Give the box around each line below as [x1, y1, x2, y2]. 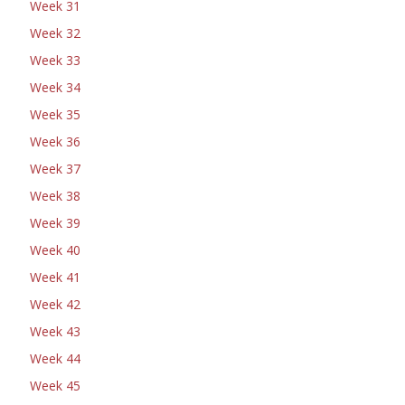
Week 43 [30, 323, 80, 340]
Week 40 [30, 241, 80, 259]
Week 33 [30, 52, 80, 69]
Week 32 [30, 24, 80, 42]
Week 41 [30, 268, 80, 286]
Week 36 [30, 133, 80, 150]
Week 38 [30, 187, 80, 204]
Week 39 [30, 214, 80, 231]
